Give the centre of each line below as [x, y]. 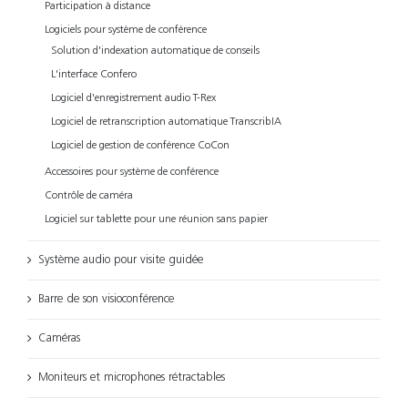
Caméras [59, 339]
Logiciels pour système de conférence [126, 31]
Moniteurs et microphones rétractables [132, 378]
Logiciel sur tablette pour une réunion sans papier [156, 220]
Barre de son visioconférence [106, 300]
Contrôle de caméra [89, 196]
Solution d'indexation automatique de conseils [155, 51]
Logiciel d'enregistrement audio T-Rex [133, 99]
